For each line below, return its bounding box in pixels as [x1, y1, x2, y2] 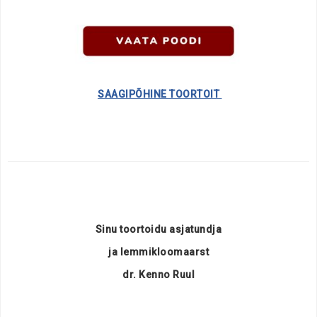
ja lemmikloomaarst [108, 246, 209, 258]
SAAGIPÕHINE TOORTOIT [98, 88, 222, 100]
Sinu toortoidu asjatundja [95, 223, 222, 235]
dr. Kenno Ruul [122, 268, 195, 280]
